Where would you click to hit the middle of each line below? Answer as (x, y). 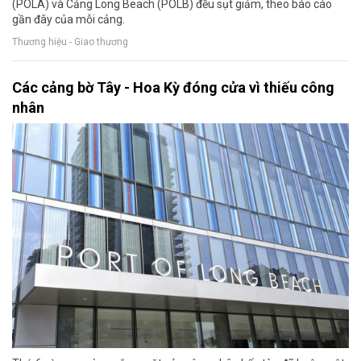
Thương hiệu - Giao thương (70, 41)
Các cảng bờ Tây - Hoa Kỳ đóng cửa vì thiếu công (173, 88)
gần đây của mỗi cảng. (68, 20)
